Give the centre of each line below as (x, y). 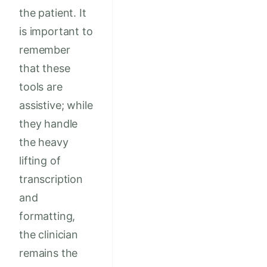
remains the (49, 253)
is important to (56, 32)
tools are (41, 87)
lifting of (40, 161)
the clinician (49, 235)
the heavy (44, 142)
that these (45, 69)
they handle (49, 124)
